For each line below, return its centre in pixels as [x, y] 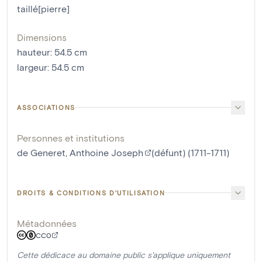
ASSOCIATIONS [46, 107]
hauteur [34, 51]
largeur [32, 67]
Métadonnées [47, 223]
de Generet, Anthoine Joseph [80, 152]
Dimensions [42, 37]
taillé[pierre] [43, 8]
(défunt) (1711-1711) [190, 152]
